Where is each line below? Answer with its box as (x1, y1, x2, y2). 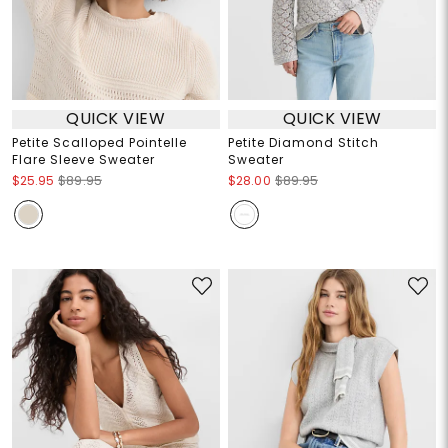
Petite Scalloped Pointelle (11, 133, 187, 151)
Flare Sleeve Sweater (11, 150, 155, 168)
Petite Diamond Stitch (228, 133, 379, 151)
